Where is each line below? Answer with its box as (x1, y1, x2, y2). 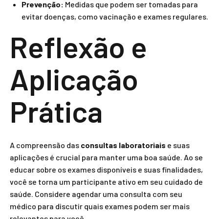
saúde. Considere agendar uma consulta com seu (10, 189, 182, 198)
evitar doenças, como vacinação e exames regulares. (22, 12, 208, 21)
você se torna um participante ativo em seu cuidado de (10, 177, 203, 186)
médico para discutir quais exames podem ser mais (10, 201, 190, 211)
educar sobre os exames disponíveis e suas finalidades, (10, 165, 203, 174)
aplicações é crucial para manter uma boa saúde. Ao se (10, 153, 203, 162)
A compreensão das (10, 140, 81, 150)
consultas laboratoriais (81, 140, 166, 150)
